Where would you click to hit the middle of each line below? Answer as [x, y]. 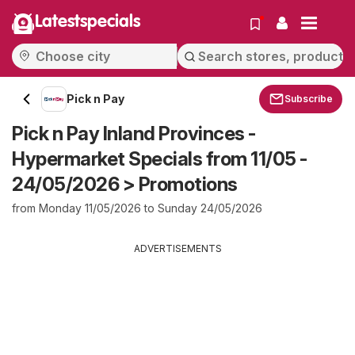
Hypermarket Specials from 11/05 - [160, 159]
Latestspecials [88, 22]
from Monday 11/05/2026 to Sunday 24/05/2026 [137, 208]
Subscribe [309, 99]
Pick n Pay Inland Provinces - [134, 134]
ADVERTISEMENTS [177, 248]
